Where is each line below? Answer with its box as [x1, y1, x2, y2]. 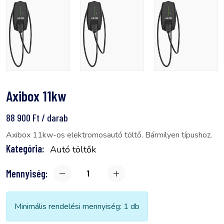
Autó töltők [50, 143, 96, 155]
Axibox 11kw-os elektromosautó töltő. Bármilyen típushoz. [6, 129, 212, 140]
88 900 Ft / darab [6, 111, 68, 123]
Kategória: [6, 142, 44, 154]
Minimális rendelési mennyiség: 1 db [14, 200, 139, 212]
